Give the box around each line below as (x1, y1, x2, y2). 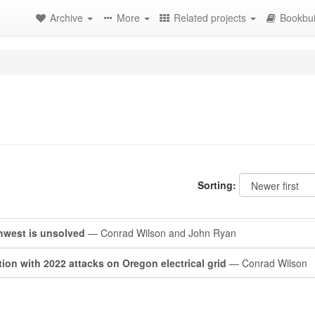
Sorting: (198, 178, 236, 192)
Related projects (174, 11, 249, 25)
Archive (50, 11, 86, 25)
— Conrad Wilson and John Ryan (85, 226, 236, 240)
